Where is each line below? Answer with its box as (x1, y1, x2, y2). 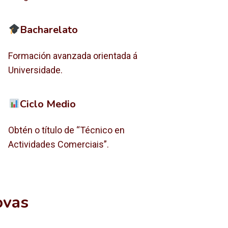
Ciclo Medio (20, 97, 76, 111)
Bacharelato (20, 23, 78, 37)
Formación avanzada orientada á (8, 50, 138, 61)
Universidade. (8, 65, 63, 75)
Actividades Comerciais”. (8, 139, 109, 150)
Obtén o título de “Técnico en (8, 125, 125, 135)
